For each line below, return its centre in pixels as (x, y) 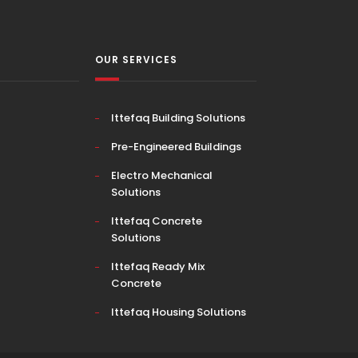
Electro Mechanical (162, 175)
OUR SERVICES (136, 60)
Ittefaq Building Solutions (178, 118)
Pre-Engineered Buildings (176, 147)
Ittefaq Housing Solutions (179, 312)
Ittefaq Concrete (157, 221)
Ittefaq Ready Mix (158, 267)
